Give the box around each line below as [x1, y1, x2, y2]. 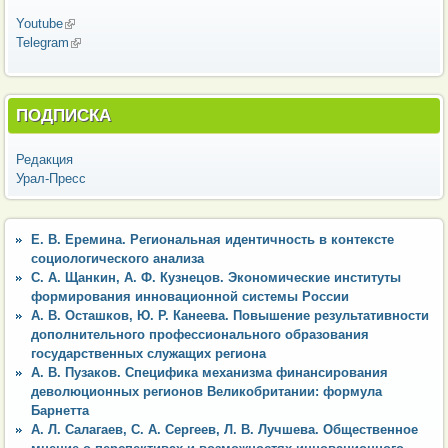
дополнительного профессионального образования [31, 326, 369, 342]
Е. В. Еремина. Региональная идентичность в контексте [31, 231, 394, 247]
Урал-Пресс [16, 171, 86, 186]
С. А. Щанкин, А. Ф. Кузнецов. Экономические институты [31, 269, 401, 285]
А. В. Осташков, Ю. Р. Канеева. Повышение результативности [31, 307, 429, 323]
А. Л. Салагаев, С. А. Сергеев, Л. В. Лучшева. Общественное [31, 421, 418, 437]
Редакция [16, 152, 73, 167]
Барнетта [31, 402, 89, 418]
